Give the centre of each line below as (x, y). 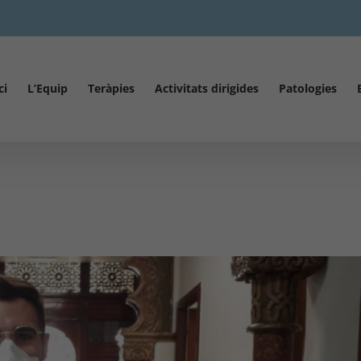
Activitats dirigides (207, 88)
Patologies (308, 88)
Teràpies (111, 88)
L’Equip (48, 88)
